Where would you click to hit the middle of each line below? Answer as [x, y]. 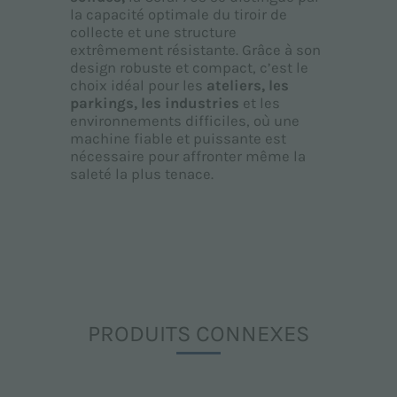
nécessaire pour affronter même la [187, 157]
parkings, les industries [154, 104]
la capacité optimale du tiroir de [178, 15]
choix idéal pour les [138, 86]
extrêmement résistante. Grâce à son [195, 51]
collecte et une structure [153, 33]
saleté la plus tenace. [141, 175]
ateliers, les [247, 86]
